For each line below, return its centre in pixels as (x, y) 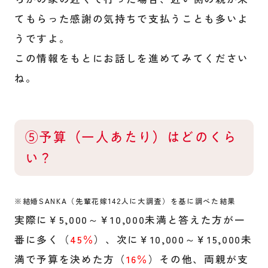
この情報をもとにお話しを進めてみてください (132, 58)
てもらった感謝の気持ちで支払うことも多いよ (132, 18)
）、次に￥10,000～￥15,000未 (173, 240)
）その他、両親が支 (198, 259)
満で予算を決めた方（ (70, 259)
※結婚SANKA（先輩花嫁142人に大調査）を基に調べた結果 (125, 201)
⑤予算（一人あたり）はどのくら (131, 137)
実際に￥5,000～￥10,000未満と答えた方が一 (130, 220)
